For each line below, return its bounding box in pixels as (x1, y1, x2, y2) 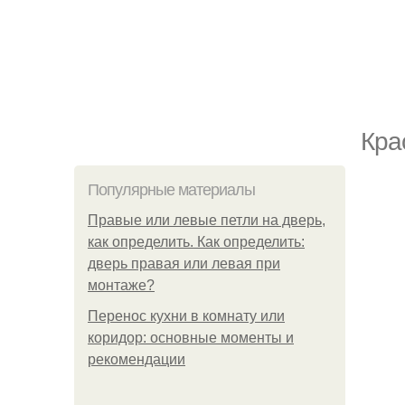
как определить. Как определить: (88, 234, 305, 250)
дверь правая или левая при (88, 256, 280, 271)
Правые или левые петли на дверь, (88, 212, 325, 228)
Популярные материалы (88, 181, 255, 199)
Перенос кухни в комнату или (88, 308, 285, 324)
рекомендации (88, 352, 185, 367)
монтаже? (88, 278, 155, 293)
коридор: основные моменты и (88, 330, 294, 345)
